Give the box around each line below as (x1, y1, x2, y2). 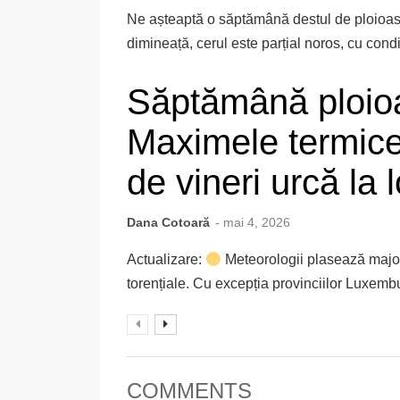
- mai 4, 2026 (214, 214, 290, 229)
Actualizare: (127, 252, 206, 268)
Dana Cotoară (127, 214, 211, 229)
